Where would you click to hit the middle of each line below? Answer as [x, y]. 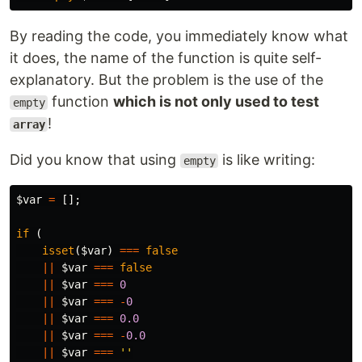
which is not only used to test [217, 101]
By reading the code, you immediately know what [179, 36]
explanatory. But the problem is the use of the [166, 80]
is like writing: [267, 160]
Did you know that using [95, 160]
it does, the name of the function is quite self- [166, 58]
